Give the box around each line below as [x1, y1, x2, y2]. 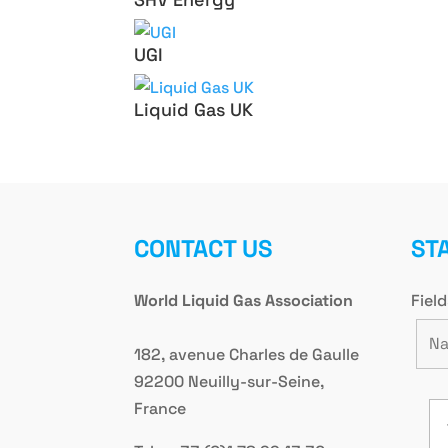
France [134, 397, 187, 419]
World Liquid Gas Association [134, 289, 354, 311]
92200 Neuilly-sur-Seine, [134, 370, 325, 392]
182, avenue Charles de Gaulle [134, 343, 360, 365]
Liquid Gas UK [134, 98, 254, 121]
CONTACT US [134, 232, 274, 264]
